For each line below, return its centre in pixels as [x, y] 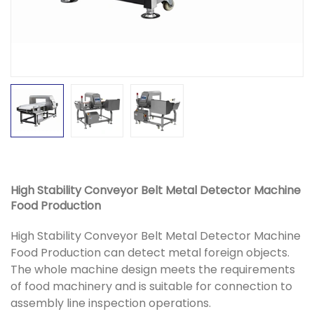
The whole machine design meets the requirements [153, 269]
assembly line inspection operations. [111, 303]
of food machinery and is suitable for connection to [151, 286]
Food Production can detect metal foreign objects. [150, 252]
